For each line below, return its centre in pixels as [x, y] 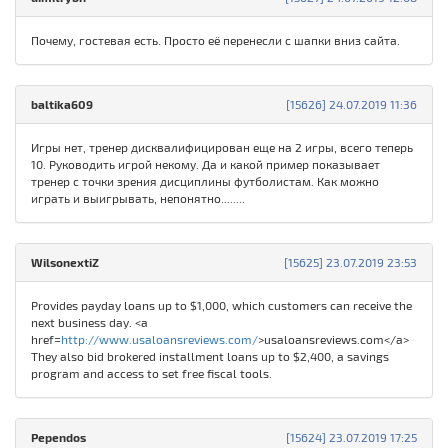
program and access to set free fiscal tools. [151, 373]
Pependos [58, 437]
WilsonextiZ [65, 262]
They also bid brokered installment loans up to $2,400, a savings [210, 356]
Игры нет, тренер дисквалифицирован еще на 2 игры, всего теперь [222, 147]
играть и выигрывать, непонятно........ [138, 198]
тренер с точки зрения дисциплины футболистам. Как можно [205, 181]
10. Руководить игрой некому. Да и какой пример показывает [205, 164]
